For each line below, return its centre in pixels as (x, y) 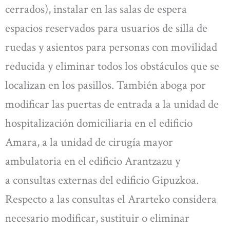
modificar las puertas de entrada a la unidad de (112, 104)
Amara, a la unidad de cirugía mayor (89, 142)
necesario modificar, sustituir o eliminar (97, 218)
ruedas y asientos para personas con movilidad (111, 47)
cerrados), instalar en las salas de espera (96, 9)
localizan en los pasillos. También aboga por (106, 85)
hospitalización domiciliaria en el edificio (99, 123)
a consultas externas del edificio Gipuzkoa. (102, 180)
